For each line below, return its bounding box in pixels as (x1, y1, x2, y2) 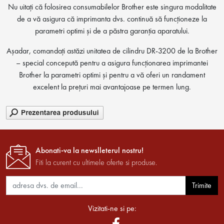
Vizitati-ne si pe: (87, 202, 136, 213)
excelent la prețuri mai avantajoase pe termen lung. (33, 81, 191, 92)
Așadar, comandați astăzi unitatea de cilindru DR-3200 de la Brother (6, 45, 217, 56)
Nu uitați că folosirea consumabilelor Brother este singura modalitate (7, 1, 216, 12)
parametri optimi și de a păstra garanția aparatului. (34, 25, 189, 36)
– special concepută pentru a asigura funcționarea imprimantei (16, 57, 208, 68)
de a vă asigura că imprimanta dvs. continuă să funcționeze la (17, 13, 207, 24)
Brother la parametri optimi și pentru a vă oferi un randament (19, 69, 205, 80)
